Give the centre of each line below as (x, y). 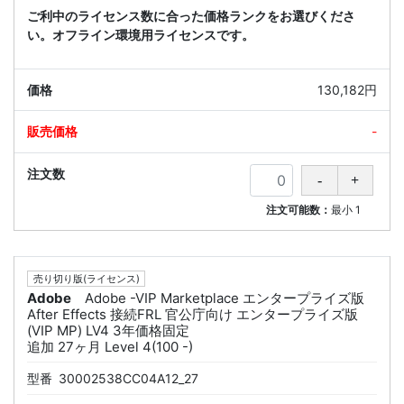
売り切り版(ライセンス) (86, 279)
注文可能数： (299, 210)
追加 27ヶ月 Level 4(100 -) (110, 347)
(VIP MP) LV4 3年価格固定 (108, 331)
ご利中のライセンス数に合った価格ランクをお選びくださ (191, 16)
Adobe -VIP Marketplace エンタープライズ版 (225, 298)
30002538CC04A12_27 (129, 379)
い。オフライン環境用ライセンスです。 (141, 35)
